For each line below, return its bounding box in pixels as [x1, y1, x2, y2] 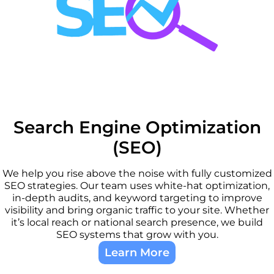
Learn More [105, 245, 169, 259]
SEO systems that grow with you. [56, 228, 218, 240]
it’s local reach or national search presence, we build [11, 216, 263, 228]
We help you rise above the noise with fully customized [2, 167, 272, 179]
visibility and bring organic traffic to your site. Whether [5, 204, 269, 216]
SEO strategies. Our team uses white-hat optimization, [4, 179, 270, 191]
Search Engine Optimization [13, 116, 261, 138]
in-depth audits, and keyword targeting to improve [12, 191, 262, 204]
